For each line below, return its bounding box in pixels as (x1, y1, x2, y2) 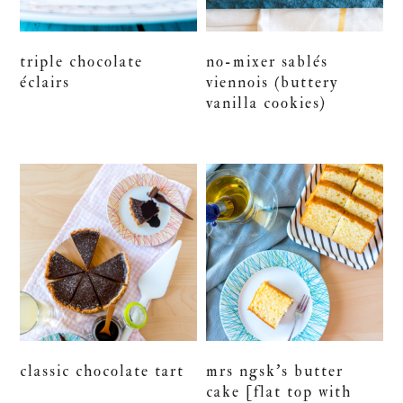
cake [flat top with (206, 381, 353, 401)
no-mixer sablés (206, 52, 329, 72)
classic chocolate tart (20, 361, 185, 381)
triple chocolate (20, 52, 144, 72)
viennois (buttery (206, 73, 339, 93)
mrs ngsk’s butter (206, 361, 345, 381)
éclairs (20, 73, 71, 93)
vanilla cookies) (206, 94, 327, 113)
